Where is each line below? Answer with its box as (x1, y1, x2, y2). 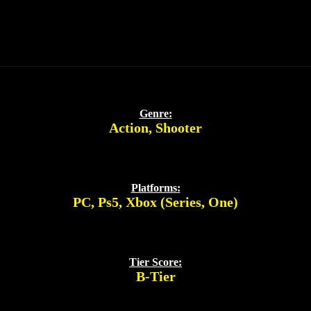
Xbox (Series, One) (126, 194, 238, 210)
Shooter (155, 119, 202, 135)
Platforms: (131, 181, 180, 194)
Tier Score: (129, 255, 182, 268)
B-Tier (135, 268, 176, 284)
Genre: (139, 107, 172, 119)
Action (109, 119, 149, 135)
